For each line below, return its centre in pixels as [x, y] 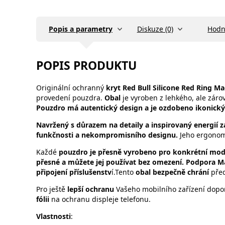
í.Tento [123, 172]
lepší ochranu [91, 189]
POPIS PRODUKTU [86, 66]
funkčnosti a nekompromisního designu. [108, 135]
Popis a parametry [81, 29]
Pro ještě [52, 189]
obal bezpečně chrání [171, 172]
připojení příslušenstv [74, 172]
